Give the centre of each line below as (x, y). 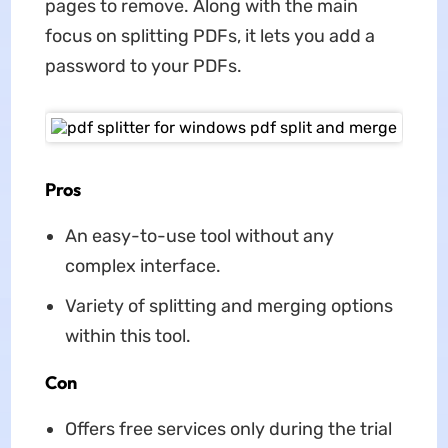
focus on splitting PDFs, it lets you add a (209, 35)
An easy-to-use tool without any (199, 235)
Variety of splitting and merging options (228, 305)
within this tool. (127, 335)
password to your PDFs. (143, 65)
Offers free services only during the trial (228, 428)
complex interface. (142, 265)
